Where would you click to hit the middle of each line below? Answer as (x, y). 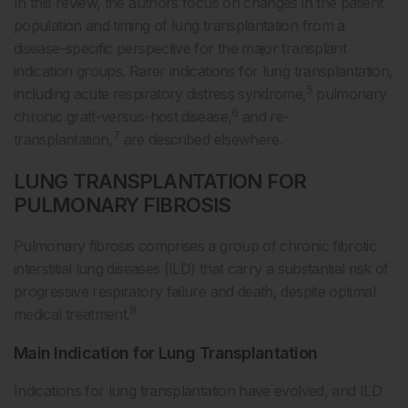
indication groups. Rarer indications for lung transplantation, (204, 71)
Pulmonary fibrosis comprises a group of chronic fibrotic (195, 246)
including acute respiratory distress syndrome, (160, 94)
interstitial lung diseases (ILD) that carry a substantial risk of (201, 269)
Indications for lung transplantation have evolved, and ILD (198, 391)
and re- (264, 117)
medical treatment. (72, 314)
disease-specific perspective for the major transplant (180, 48)
